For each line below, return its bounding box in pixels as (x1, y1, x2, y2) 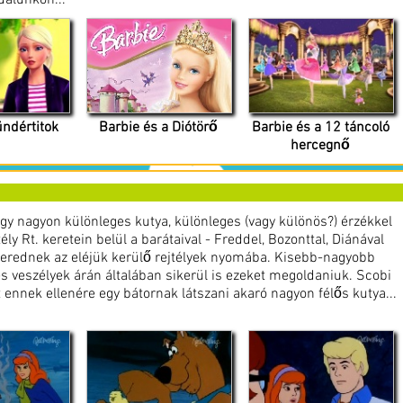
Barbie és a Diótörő (99, 118, 218, 137)
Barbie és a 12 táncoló (251, 118, 390, 137)
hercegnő (291, 136, 350, 155)
